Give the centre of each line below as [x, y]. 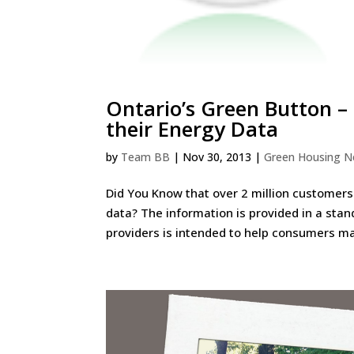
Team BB [146, 156]
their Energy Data [192, 128]
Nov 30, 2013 [217, 156]
